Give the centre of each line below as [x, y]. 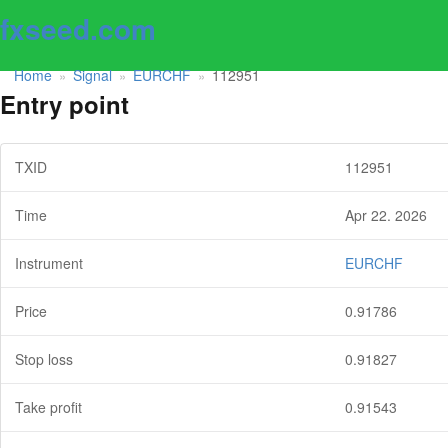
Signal [92, 74]
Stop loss [44, 359]
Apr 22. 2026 [386, 215]
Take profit [48, 407]
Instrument [49, 263]
